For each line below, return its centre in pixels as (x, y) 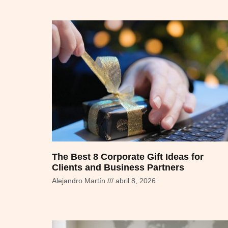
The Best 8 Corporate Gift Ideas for (128, 156)
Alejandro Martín (80, 180)
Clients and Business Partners (118, 167)
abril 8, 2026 (135, 180)
